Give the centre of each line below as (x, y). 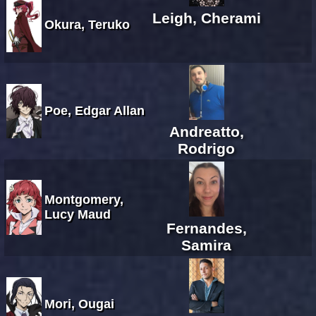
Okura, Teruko (87, 24)
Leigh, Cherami (206, 18)
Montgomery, (84, 199)
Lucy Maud (78, 214)
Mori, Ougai (79, 304)
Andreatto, (206, 131)
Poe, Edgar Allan (95, 110)
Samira (206, 245)
